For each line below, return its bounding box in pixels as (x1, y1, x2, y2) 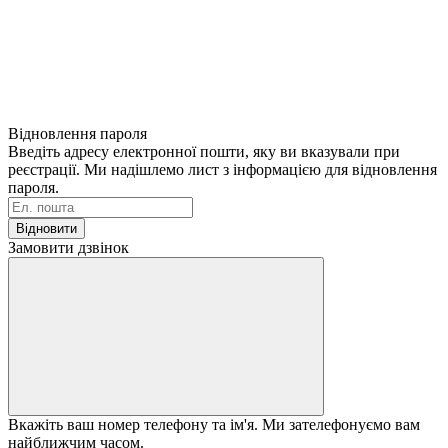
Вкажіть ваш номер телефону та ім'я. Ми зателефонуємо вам (8, 415, 420, 433)
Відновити (16, 220, 77, 236)
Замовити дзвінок (8, 238, 129, 256)
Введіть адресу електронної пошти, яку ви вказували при (8, 142, 400, 160)
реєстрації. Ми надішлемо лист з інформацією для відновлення (8, 160, 437, 178)
